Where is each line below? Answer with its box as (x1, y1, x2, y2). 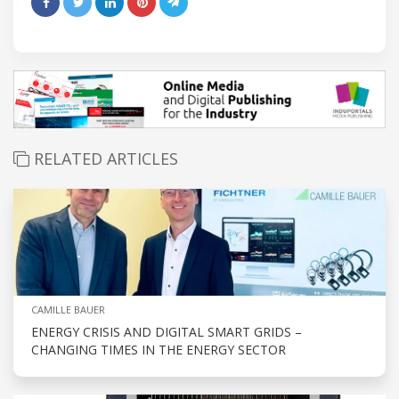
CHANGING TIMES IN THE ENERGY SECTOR (31, 341, 286, 359)
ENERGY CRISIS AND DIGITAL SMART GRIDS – (31, 323, 302, 341)
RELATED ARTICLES (29, 148, 178, 170)
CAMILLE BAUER (31, 303, 105, 317)
